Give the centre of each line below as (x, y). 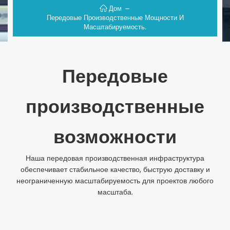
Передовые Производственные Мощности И (115, 18)
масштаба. (115, 192)
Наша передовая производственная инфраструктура (115, 158)
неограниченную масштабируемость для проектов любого (115, 180)
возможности (115, 138)
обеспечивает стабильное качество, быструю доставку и (115, 169)
